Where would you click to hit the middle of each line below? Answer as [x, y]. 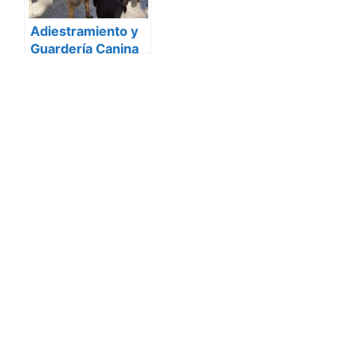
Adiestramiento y [84, 31]
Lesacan [57, 66]
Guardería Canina [84, 48]
